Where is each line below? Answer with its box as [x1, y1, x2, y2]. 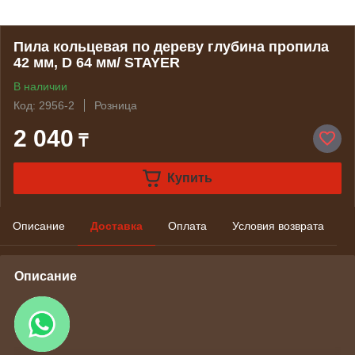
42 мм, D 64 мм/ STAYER [13, 55, 180, 71]
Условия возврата [232, 219, 324, 232]
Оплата [168, 219, 207, 232]
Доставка [90, 219, 143, 232]
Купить [166, 170, 212, 185]
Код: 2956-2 [13, 99, 74, 112]
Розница [94, 99, 137, 112]
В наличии [13, 80, 67, 93]
